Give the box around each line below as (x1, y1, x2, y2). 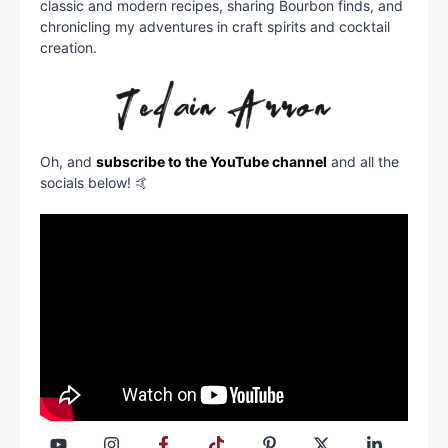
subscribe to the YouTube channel (96, 152, 327, 170)
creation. (40, 39, 97, 57)
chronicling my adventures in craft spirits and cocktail (40, 18, 390, 36)
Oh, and (40, 152, 96, 170)
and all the (327, 152, 399, 170)
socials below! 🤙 (40, 173, 149, 191)
